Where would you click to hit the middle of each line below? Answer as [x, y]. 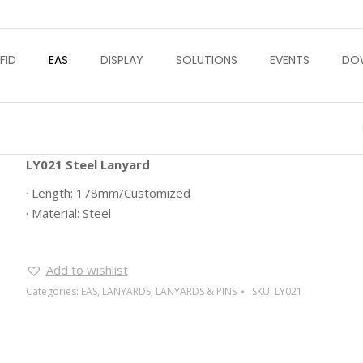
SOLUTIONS [207, 60]
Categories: [53, 291]
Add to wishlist [87, 270]
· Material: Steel [68, 213]
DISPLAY [122, 60]
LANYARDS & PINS [196, 291]
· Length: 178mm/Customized [108, 193]
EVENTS [290, 60]
